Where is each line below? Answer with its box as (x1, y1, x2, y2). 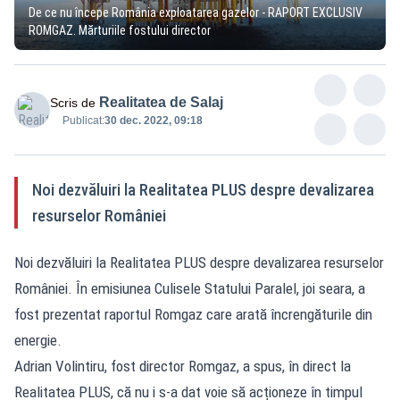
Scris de (50, 95, 96, 110)
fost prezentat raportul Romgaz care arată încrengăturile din (14, 304, 372, 323)
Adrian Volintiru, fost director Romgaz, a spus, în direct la (14, 356, 351, 375)
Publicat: (62, 113, 104, 127)
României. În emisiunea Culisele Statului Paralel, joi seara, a (14, 279, 365, 297)
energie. (14, 330, 62, 349)
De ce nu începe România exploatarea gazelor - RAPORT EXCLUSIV (29, 4, 362, 20)
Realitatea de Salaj (99, 94, 223, 110)
